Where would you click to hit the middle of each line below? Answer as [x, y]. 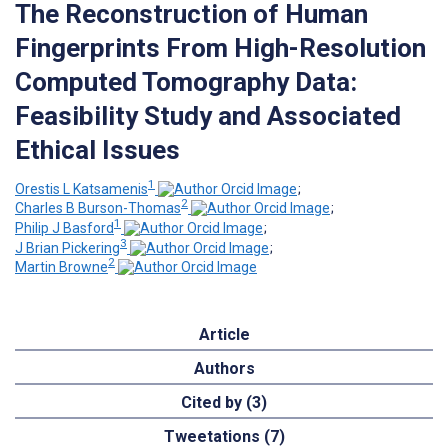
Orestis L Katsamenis [81, 188]
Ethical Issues [97, 149]
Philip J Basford [64, 227]
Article [224, 335]
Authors [224, 369]
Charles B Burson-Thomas [98, 208]
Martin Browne [61, 267]
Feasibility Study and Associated [208, 115]
